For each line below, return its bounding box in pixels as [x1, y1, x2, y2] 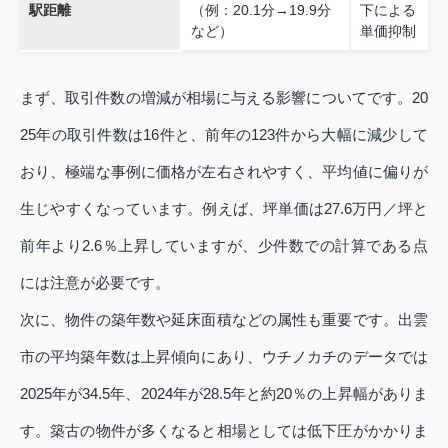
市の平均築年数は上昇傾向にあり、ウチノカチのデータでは [20, 348, 428, 366]
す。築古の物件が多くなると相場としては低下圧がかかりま [20, 422, 428, 440]
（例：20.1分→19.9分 [190, 2, 331, 19]
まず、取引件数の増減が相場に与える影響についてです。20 [20, 89, 428, 107]
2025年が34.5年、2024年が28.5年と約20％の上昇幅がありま [20, 385, 428, 403]
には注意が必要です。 [20, 274, 170, 292]
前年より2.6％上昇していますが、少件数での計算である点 [20, 237, 428, 255]
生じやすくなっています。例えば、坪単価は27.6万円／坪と [20, 200, 428, 218]
